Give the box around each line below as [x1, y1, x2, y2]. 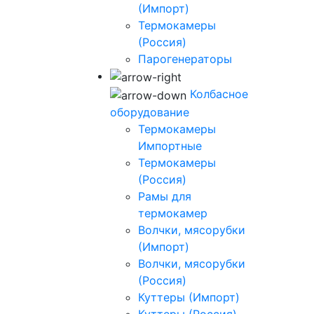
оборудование [110, 104, 189, 119]
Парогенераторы [138, 52, 232, 67]
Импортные [138, 138, 202, 153]
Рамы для [138, 189, 191, 203]
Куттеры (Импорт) [138, 289, 240, 304]
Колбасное [190, 86, 248, 101]
